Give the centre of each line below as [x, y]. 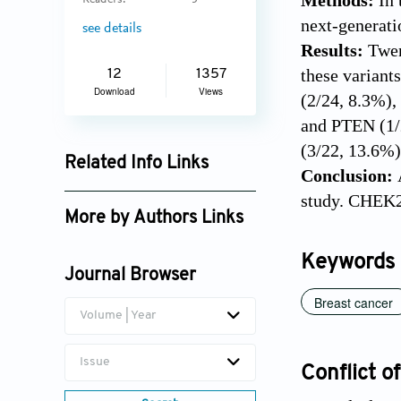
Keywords [348, 264]
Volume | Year [118, 316]
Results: [334, 51]
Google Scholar [122, 195]
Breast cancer [354, 303]
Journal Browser [130, 276]
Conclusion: [349, 176]
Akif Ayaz [103, 249]
